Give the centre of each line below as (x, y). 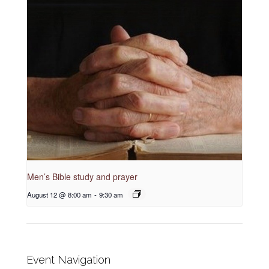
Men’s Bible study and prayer (83, 177)
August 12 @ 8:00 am (60, 195)
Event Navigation (69, 260)
